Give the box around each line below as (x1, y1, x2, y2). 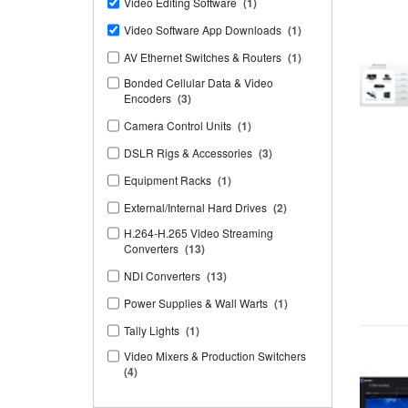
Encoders (124, 90, 171, 107)
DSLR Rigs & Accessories (124, 145, 252, 161)
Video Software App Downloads (124, 22, 281, 38)
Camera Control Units (124, 117, 231, 134)
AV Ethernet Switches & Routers (124, 49, 281, 66)
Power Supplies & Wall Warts (124, 295, 268, 311)
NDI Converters (124, 268, 200, 284)
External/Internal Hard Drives (124, 199, 267, 216)
